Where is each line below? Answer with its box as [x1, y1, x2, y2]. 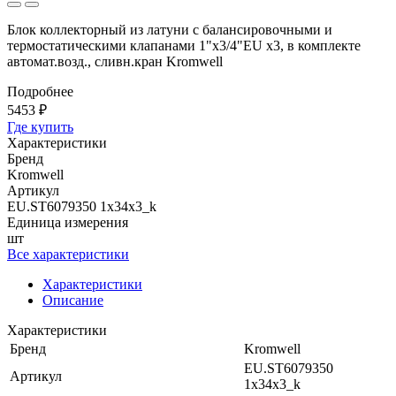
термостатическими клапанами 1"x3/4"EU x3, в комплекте [7, 37, 361, 53]
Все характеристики [7, 246, 129, 262]
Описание [42, 292, 103, 308]
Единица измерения [7, 214, 128, 230]
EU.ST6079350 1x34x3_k [7, 198, 156, 214]
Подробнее [7, 83, 73, 99]
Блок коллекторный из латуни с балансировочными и [7, 21, 332, 37]
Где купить [7, 118, 73, 134]
